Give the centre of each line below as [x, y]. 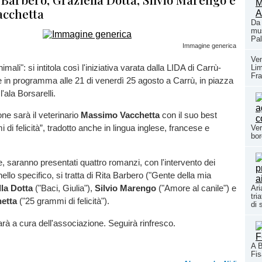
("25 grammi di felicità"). [63, 201]
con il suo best [188, 115]
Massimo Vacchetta [120, 115]
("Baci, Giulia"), [65, 188]
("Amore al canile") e [197, 188]
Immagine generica [209, 46]
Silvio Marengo [127, 188]
